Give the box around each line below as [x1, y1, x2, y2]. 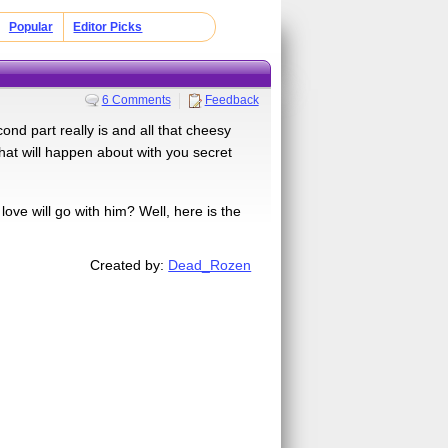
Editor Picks [73, 20, 143, 34]
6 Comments [101, 92, 171, 107]
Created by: [90, 256, 169, 273]
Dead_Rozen [168, 256, 252, 273]
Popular [8, 20, 53, 34]
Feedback [204, 92, 259, 107]
